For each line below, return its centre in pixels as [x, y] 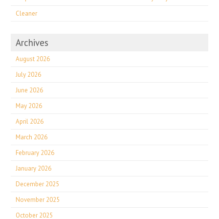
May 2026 [29, 106]
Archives [32, 43]
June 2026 [30, 90]
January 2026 [34, 168]
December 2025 [38, 184]
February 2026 [35, 153]
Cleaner [27, 13]
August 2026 [33, 59]
